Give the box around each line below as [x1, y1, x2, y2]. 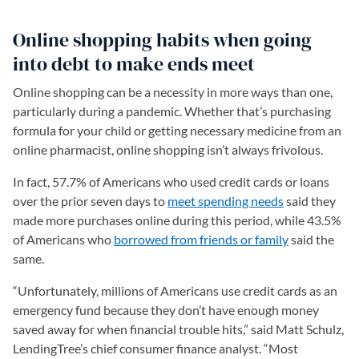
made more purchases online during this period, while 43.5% [13, 212, 341, 228]
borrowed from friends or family [114, 232, 288, 247]
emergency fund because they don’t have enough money [13, 302, 319, 317]
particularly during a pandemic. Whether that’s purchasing [13, 103, 331, 119]
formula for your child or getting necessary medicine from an [13, 123, 341, 138]
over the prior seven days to [13, 193, 167, 208]
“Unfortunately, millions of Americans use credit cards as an [13, 283, 337, 298]
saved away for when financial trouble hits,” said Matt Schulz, [13, 321, 344, 337]
